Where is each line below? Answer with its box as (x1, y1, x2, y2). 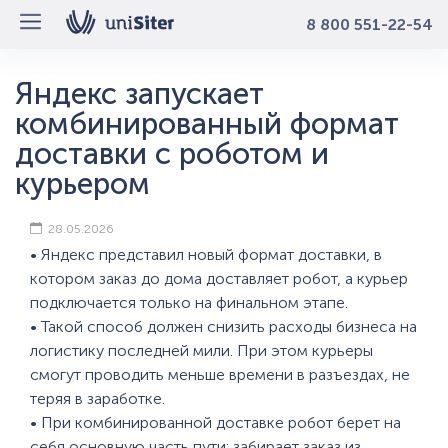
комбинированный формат (15, 106, 399, 142)
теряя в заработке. (30, 389, 165, 408)
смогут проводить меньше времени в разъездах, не (30, 365, 410, 384)
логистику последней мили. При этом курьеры (30, 341, 373, 360)
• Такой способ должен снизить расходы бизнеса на (30, 317, 417, 336)
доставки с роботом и (15, 136, 329, 172)
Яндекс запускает (15, 76, 264, 112)
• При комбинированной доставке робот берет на (30, 413, 401, 432)
